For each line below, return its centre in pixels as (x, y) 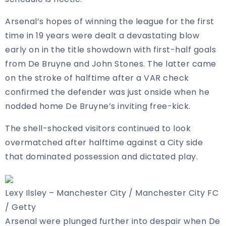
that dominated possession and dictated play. (101, 156)
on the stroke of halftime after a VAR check (97, 78)
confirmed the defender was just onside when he (107, 92)
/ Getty (21, 207)
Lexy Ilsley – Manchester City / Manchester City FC (112, 193)
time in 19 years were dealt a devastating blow (102, 35)
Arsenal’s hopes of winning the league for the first (110, 21)
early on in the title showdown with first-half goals (110, 49)
